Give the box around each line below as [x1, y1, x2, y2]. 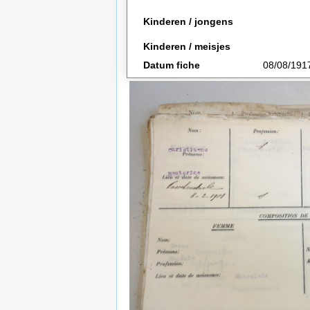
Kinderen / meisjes [143, 41, 231, 52]
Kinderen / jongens [143, 16, 234, 27]
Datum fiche [143, 60, 201, 71]
